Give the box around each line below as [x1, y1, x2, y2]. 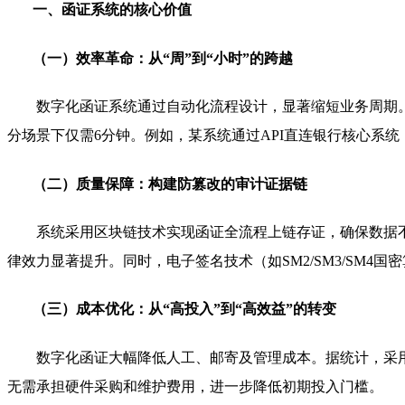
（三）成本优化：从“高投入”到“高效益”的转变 [33, 301, 336, 317]
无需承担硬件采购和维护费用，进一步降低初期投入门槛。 [7, 378, 383, 394]
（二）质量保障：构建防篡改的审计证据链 [33, 175, 307, 192]
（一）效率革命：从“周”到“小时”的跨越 [33, 51, 293, 67]
